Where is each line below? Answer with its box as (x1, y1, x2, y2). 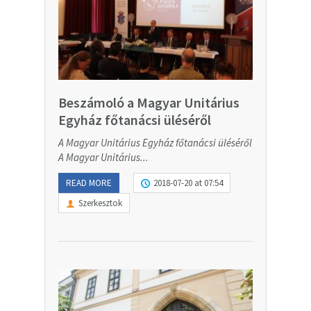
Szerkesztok (78, 196, 122, 209)
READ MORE (66, 176, 112, 189)
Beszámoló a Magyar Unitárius (58, 93, 239, 111)
